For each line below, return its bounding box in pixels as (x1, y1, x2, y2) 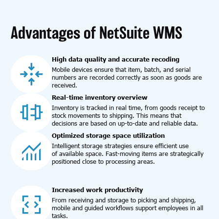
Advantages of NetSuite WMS (11, 23, 183, 42)
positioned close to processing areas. (52, 157, 155, 166)
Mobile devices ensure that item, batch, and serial (52, 65, 191, 73)
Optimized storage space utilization (52, 131, 165, 140)
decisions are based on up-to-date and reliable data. (52, 119, 198, 128)
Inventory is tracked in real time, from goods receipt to (52, 104, 205, 112)
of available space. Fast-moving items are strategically (52, 150, 204, 158)
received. (52, 81, 78, 89)
